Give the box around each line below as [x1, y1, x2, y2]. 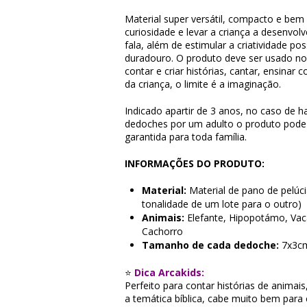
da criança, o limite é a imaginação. [125, 77, 281, 90]
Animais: [142, 211, 184, 224]
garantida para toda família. [125, 130, 247, 143]
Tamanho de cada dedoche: [142, 238, 279, 251]
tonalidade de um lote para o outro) [142, 197, 302, 210]
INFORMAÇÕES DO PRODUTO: [125, 157, 265, 170]
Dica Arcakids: [134, 266, 204, 279]
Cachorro [142, 225, 183, 238]
